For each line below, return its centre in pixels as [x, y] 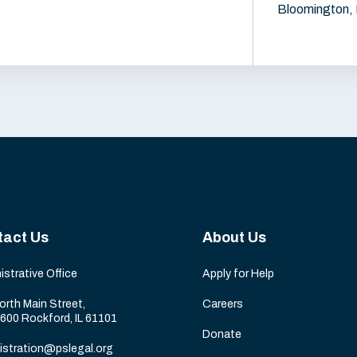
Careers [223, 304]
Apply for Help [238, 273]
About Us [234, 237]
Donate [222, 334]
